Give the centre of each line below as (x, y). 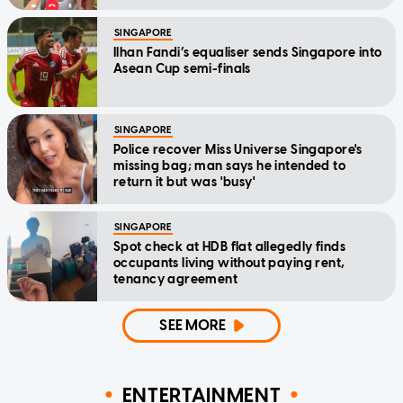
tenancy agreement (176, 280)
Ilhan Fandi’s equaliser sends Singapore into (248, 53)
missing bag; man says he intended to (230, 166)
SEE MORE (193, 326)
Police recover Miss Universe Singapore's (238, 150)
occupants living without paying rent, (229, 264)
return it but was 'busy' (185, 183)
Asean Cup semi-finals (182, 69)
